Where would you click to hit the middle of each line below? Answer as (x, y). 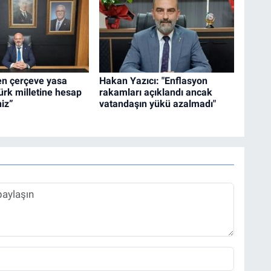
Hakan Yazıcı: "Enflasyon (153, 81)
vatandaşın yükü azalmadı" (157, 104)
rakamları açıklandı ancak (155, 93)
